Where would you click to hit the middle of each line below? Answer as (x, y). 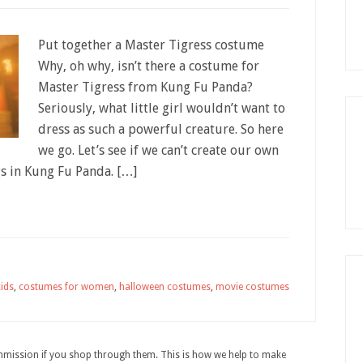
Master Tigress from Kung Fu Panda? (145, 87)
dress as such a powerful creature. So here (161, 129)
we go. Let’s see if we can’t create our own (158, 150)
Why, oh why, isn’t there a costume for (149, 66)
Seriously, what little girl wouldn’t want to (162, 108)
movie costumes (252, 287)
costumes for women (66, 287)
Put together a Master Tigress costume (151, 45)
